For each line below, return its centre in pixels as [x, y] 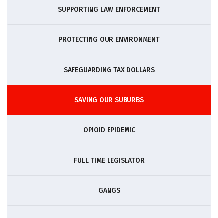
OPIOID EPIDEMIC [109, 130]
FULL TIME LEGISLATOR [109, 160]
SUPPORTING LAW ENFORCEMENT [109, 9]
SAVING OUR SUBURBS [109, 100]
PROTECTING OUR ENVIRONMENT [109, 40]
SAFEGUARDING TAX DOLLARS [109, 70]
